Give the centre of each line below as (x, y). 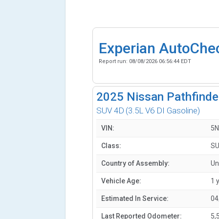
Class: (111, 146)
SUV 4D (110, 111)
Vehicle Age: (121, 181)
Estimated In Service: (135, 199)
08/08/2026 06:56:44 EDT (160, 61)
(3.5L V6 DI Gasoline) (163, 111)
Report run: (114, 61)
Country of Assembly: (136, 164)
